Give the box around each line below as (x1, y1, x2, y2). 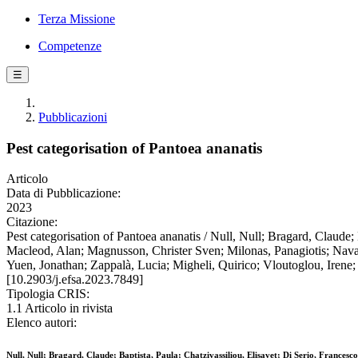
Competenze (38, 39, 101, 53)
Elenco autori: (6, 316, 77, 330)
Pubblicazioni (38, 110, 107, 124)
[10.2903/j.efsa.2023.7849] (6, 272, 143, 287)
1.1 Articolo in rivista (6, 301, 113, 316)
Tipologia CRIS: (6, 287, 89, 301)
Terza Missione (38, 12, 115, 26)
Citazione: (6, 215, 58, 229)
